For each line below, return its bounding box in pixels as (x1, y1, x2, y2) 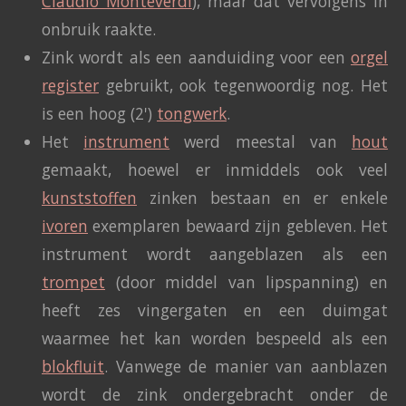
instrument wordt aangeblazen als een (42, 243, 388, 266)
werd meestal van (169, 130, 353, 153)
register (42, 74, 99, 97)
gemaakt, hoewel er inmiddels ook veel (42, 159, 388, 181)
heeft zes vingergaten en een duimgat (42, 299, 388, 322)
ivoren (42, 215, 88, 237)
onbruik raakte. (42, 18, 156, 41)
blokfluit (42, 355, 104, 378)
